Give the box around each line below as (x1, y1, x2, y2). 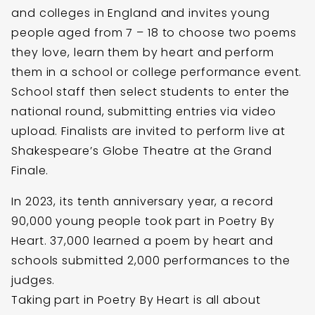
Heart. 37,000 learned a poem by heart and (11, 232, 274, 249)
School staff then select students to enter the (11, 83, 290, 100)
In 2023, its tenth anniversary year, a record (11, 193, 274, 210)
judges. (11, 271, 56, 288)
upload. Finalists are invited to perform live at (11, 122, 286, 139)
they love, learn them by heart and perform (11, 44, 274, 60)
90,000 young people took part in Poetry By (11, 212, 275, 229)
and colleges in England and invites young (11, 4, 270, 21)
